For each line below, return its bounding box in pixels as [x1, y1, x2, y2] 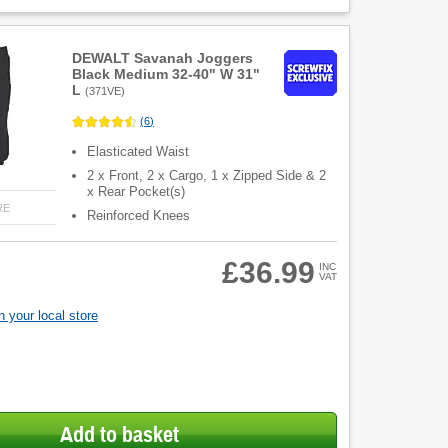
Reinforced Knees [87, 207, 191, 223]
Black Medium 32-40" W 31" [72, 66, 261, 83]
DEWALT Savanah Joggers [72, 50, 254, 67]
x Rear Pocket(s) [87, 183, 186, 199]
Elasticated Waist [87, 143, 190, 159]
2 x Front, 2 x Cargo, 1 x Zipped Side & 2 [87, 167, 327, 183]
